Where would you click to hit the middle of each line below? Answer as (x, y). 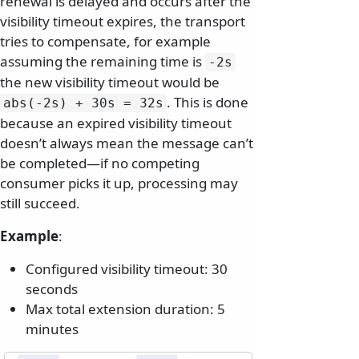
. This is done (208, 103)
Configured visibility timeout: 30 (127, 269)
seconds (52, 289)
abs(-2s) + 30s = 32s (83, 103)
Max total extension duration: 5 (125, 309)
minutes (52, 329)
